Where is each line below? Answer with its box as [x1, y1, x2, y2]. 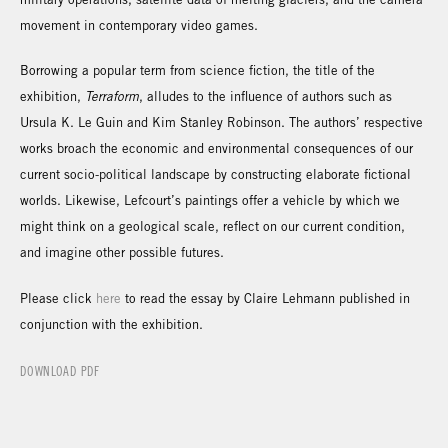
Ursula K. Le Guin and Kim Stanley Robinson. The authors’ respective [20, 115, 423, 131]
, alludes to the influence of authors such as [139, 89, 392, 105]
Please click [20, 290, 96, 306]
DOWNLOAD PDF [20, 363, 100, 379]
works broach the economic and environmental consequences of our [20, 141, 413, 157]
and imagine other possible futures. [20, 245, 224, 261]
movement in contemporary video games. [20, 17, 258, 33]
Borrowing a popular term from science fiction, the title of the [20, 63, 375, 79]
